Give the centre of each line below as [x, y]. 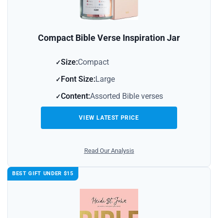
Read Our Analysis [109, 151]
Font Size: [78, 79]
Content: [75, 96]
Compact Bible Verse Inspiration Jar [109, 38]
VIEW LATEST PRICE [109, 118]
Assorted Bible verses [126, 96]
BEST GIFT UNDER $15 [43, 174]
